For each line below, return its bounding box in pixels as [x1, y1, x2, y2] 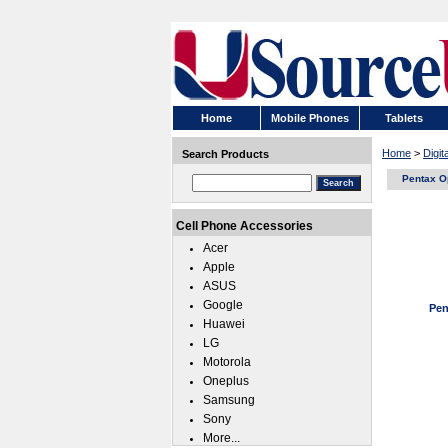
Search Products [182, 148, 269, 160]
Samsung [203, 393, 255, 407]
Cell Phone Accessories [176, 219, 313, 233]
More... [203, 431, 240, 445]
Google [203, 298, 243, 312]
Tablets [385, 112, 423, 124]
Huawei [203, 317, 245, 331]
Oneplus [203, 374, 249, 388]
